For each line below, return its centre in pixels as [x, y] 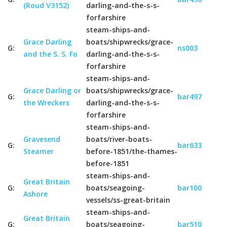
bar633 [190, 145]
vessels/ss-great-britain [128, 200]
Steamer [39, 151]
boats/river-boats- [119, 139]
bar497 [190, 97]
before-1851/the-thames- [132, 151]
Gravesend [42, 139]
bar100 [190, 188]
